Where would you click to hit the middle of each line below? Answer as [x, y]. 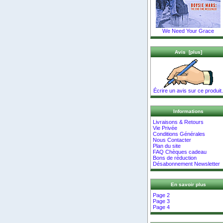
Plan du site [167, 146]
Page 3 [162, 201]
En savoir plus [188, 185]
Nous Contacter [172, 140]
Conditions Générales [179, 134]
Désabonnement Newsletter [187, 164]
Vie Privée [165, 128]
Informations [188, 111]
